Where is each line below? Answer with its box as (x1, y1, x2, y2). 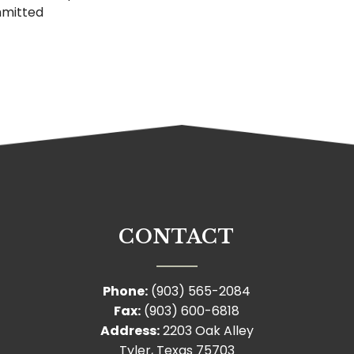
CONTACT (119, 225, 235, 249)
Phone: (103, 282, 149, 301)
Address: (100, 322, 160, 341)
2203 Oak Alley (159, 322, 254, 341)
